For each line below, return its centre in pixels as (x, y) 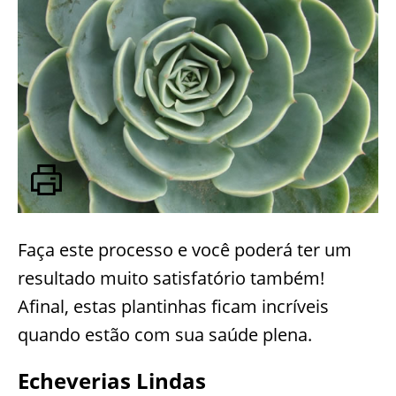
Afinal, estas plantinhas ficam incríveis (173, 307)
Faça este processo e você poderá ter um (185, 250)
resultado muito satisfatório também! (171, 278)
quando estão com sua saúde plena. (167, 335)
